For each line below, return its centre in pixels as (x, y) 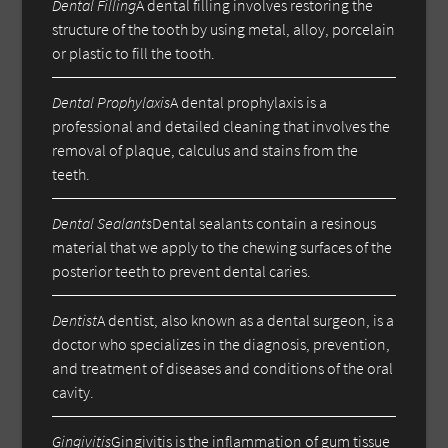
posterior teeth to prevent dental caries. (182, 270)
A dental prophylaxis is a (249, 101)
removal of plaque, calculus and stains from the (205, 149)
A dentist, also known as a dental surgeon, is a (246, 319)
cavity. (73, 391)
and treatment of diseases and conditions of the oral (223, 367)
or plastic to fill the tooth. (134, 52)
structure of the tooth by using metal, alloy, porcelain (224, 28)
